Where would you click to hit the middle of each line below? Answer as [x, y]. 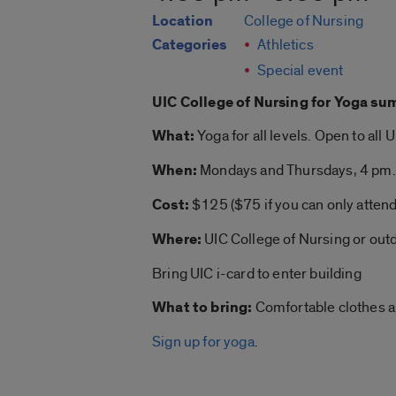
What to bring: [202, 308]
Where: [177, 240]
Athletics [286, 45]
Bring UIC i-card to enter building [257, 274]
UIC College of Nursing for [243, 103]
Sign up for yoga [203, 342]
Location [183, 22]
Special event [301, 71]
